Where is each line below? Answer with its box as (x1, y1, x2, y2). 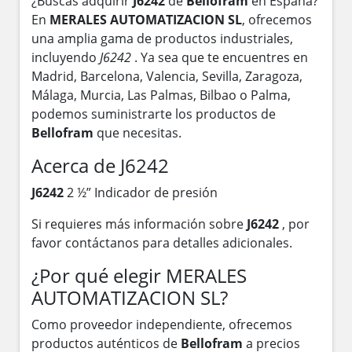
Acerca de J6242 (31, 152, 169, 178)
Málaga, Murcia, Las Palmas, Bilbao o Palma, (31, 86, 291, 104)
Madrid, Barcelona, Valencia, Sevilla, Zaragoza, (31, 67, 302, 85)
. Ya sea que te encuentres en (134, 48, 308, 66)
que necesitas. (93, 123, 181, 141)
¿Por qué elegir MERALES (31, 262, 247, 288)
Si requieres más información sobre (31, 214, 247, 233)
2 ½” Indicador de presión (67, 183, 218, 201)
